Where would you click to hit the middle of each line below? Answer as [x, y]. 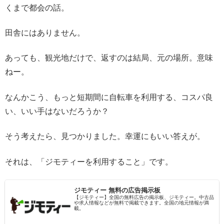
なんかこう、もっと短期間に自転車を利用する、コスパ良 [109, 97]
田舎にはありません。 [45, 33]
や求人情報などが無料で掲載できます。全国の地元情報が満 [142, 202]
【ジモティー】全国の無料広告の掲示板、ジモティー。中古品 [144, 197]
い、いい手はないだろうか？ [57, 111]
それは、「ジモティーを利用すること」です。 [89, 161]
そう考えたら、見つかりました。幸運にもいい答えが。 [105, 136]
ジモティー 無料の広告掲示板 [117, 190]
